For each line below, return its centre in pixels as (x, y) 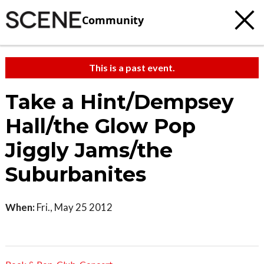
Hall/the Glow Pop (100, 126)
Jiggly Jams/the (89, 150)
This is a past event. (132, 67)
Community (113, 20)
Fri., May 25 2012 (74, 207)
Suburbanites (76, 174)
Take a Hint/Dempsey (120, 102)
